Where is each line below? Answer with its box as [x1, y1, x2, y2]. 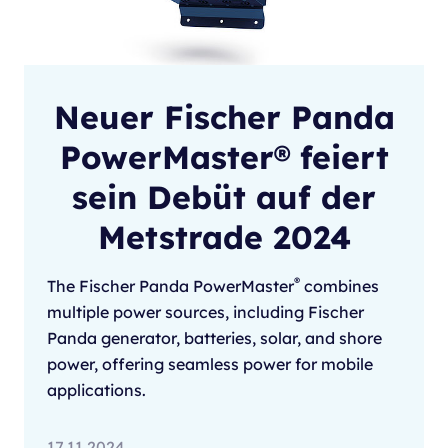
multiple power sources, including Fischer [47, 302, 364, 323]
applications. [47, 380, 146, 401]
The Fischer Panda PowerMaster [47, 276, 294, 297]
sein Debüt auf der [72, 177, 376, 218]
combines [300, 276, 379, 297]
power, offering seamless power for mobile [47, 354, 373, 375]
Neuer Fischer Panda [53, 97, 395, 138]
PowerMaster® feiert [59, 137, 389, 178]
